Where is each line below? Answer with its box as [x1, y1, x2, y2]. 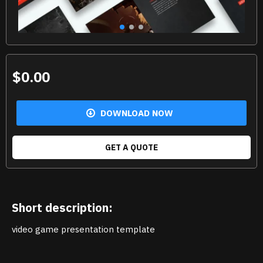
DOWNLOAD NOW [100, 107, 173, 119]
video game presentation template [12, 223, 155, 235]
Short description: [12, 199, 113, 215]
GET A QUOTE [105, 141, 158, 153]
